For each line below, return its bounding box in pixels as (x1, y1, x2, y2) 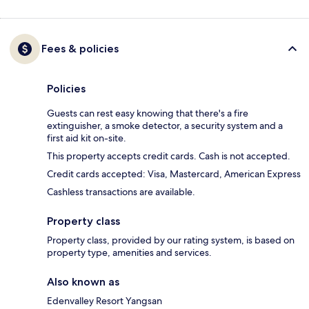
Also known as (47, 275, 119, 289)
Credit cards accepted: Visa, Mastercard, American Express (47, 168, 301, 181)
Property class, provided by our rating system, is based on (47, 234, 295, 247)
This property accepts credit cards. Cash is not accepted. (47, 150, 290, 163)
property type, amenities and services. (47, 246, 212, 259)
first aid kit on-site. (47, 132, 126, 145)
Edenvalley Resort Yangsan (47, 295, 162, 308)
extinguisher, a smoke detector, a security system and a (47, 119, 283, 132)
